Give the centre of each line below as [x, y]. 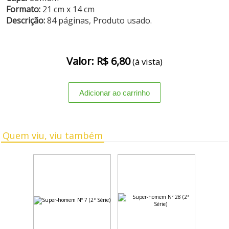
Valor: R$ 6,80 [98, 61]
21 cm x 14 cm [68, 9]
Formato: [24, 9]
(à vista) [146, 62]
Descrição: [27, 20]
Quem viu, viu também [53, 135]
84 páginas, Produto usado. [100, 20]
